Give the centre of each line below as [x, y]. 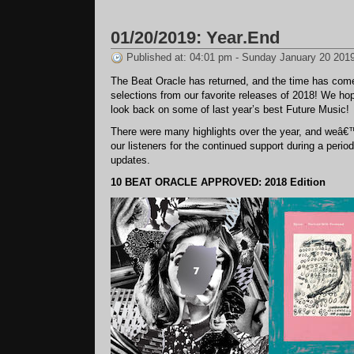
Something [314, 19]
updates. [130, 160]
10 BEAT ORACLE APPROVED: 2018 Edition [218, 182]
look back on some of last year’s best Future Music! [230, 109]
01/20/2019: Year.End [195, 38]
